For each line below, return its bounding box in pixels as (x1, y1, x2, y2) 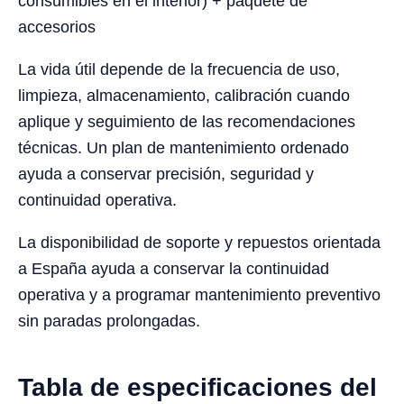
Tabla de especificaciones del (18, 373, 377, 402)
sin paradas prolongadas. (18, 312, 200, 331)
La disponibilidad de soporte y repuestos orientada (18, 234, 381, 252)
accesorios (18, 18, 96, 37)
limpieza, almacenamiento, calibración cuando (18, 87, 350, 106)
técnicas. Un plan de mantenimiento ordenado (18, 139, 349, 158)
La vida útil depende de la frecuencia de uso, (18, 60, 340, 79)
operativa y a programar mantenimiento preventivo (18, 286, 381, 305)
